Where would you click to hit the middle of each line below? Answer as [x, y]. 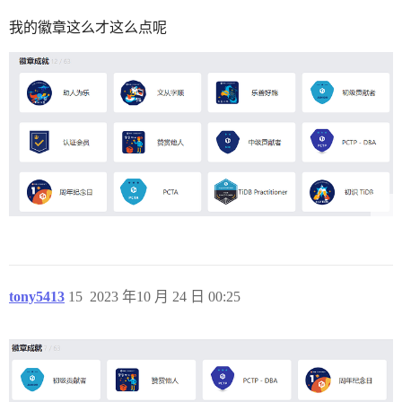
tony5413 [37, 297]
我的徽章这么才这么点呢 [88, 27]
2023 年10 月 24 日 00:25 [165, 297]
